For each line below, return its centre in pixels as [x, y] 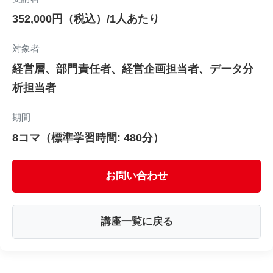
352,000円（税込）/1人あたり [86, 19]
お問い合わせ [136, 176]
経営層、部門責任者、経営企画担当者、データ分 [133, 69]
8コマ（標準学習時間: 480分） [88, 138]
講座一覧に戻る [136, 222]
